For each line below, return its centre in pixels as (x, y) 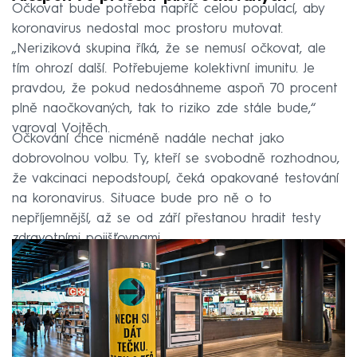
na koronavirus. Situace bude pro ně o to (142, 198)
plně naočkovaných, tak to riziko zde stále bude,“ (164, 108)
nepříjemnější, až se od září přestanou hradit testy (166, 218)
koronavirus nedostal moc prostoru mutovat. (147, 29)
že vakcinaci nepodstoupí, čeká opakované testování (175, 178)
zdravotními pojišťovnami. (87, 238)
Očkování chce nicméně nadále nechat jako (148, 139)
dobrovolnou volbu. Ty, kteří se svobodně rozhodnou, (176, 159)
